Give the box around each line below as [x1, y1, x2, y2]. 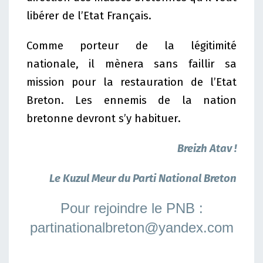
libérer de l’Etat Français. [26, 9, 151, 23]
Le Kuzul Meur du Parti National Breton [49, 172, 237, 186]
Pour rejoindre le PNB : [60, 200, 203, 217]
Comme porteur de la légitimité [26, 39, 237, 53]
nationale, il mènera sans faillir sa [26, 58, 237, 71]
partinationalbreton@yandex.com [29, 220, 234, 236]
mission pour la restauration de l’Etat [26, 76, 237, 89]
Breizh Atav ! [177, 142, 237, 156]
